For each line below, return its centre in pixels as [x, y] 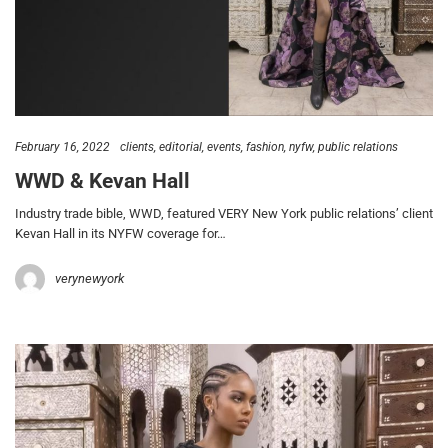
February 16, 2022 [62, 147]
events [224, 147]
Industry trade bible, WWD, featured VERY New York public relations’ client [224, 214]
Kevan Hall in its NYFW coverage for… [120, 234]
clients [137, 147]
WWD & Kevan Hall [102, 180]
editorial [180, 147]
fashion [265, 147]
